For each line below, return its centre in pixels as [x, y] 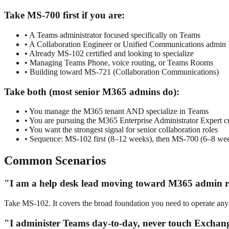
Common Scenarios [55, 161]
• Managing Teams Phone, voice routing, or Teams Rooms [119, 63]
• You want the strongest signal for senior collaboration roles [121, 130]
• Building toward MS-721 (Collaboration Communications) [122, 72]
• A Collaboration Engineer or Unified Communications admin [125, 44]
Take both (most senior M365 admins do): [92, 91]
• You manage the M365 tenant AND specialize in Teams [117, 111]
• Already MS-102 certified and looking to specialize [109, 54]
